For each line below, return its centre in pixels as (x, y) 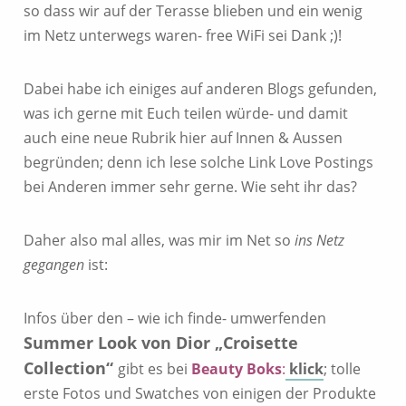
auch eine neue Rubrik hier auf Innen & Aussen (183, 138)
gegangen (54, 265)
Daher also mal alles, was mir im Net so (159, 240)
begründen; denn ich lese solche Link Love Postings (198, 162)
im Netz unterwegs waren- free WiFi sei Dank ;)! (183, 35)
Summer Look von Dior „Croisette (161, 343)
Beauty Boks (237, 369)
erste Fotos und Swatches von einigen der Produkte (200, 393)
